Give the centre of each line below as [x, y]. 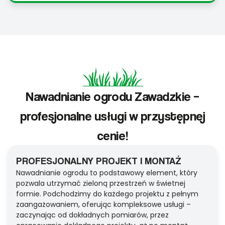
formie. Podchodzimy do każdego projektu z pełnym [107, 194]
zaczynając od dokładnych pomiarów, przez [92, 215]
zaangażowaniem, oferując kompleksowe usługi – [103, 205]
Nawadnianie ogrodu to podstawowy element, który [107, 173]
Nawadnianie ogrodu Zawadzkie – [113, 96]
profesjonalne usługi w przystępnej [113, 116]
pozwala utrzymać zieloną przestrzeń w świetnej [101, 184]
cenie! [113, 136]
